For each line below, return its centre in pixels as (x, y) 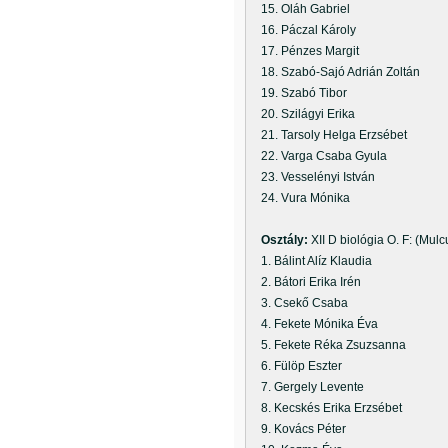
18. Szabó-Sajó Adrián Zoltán (334, 72)
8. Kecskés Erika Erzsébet (325, 408)
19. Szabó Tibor (298, 93)
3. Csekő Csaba (298, 303)
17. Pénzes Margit (304, 51)
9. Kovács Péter (297, 429)
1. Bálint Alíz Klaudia (310, 261)
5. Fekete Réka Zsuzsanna (327, 345)
